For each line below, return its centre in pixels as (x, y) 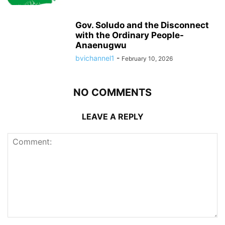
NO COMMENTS (113, 92)
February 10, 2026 (147, 59)
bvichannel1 (95, 58)
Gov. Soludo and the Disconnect (142, 25)
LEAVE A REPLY (113, 117)
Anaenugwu (101, 45)
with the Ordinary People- (130, 35)
